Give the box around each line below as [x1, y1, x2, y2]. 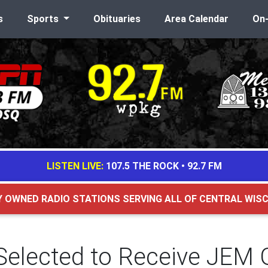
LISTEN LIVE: [46, 160, 103, 172]
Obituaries [93, 13, 141, 25]
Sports [26, 13, 61, 25]
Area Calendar [164, 13, 229, 25]
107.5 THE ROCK [105, 160, 179, 172]
